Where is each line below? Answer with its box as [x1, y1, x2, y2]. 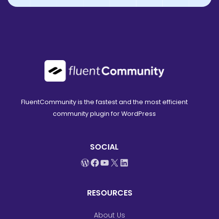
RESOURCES [87, 187, 132, 199]
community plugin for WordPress [53, 109, 156, 118]
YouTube [99, 160, 142, 175]
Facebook [89, 160, 137, 175]
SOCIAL [90, 141, 119, 153]
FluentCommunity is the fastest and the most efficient [21, 98, 188, 107]
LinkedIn [118, 160, 158, 175]
